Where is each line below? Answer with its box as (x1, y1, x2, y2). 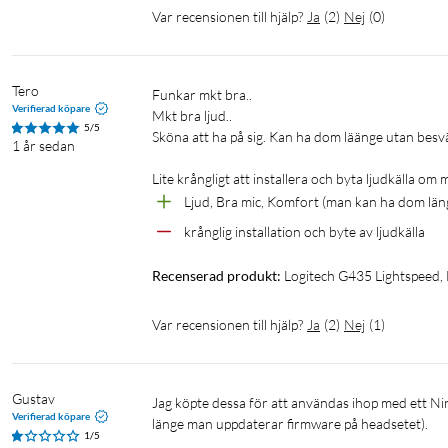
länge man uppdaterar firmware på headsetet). (152, 415, 428, 433)
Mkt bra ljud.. (152, 107, 232, 125)
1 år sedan (12, 137, 75, 155)
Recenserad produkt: (152, 267, 281, 285)
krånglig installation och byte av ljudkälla (184, 223, 425, 241)
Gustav (12, 390, 55, 408)
